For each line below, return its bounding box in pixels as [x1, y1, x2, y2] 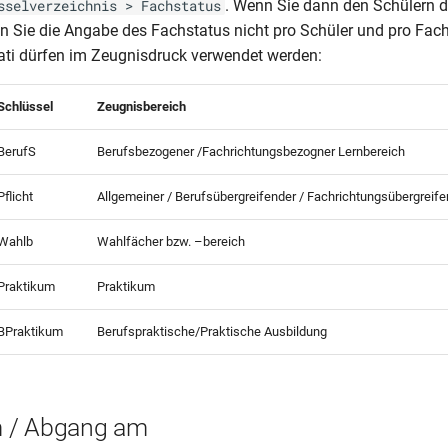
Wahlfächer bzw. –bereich [97, 234, 245, 249]
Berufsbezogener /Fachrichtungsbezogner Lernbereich [97, 144, 405, 159]
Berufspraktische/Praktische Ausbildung [97, 324, 327, 339]
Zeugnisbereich [97, 99, 186, 114]
